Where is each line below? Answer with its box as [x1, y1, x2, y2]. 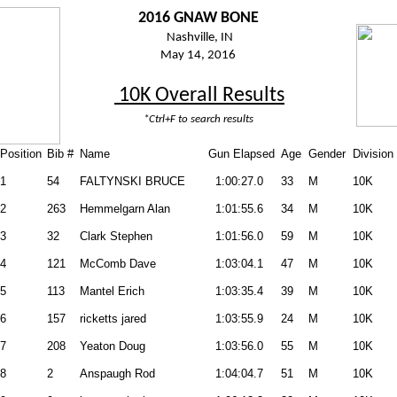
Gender [308, 147, 346, 160]
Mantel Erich [80, 284, 144, 298]
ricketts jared [80, 312, 146, 325]
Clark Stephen [80, 230, 152, 243]
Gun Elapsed [208, 147, 275, 160]
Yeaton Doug [80, 339, 145, 353]
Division [353, 147, 393, 160]
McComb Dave [80, 257, 156, 270]
